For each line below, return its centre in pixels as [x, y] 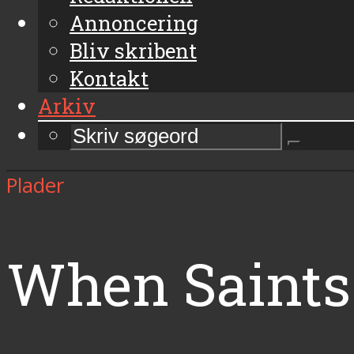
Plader [35, 186]
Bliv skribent [133, 50]
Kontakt [109, 78]
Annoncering [134, 23]
